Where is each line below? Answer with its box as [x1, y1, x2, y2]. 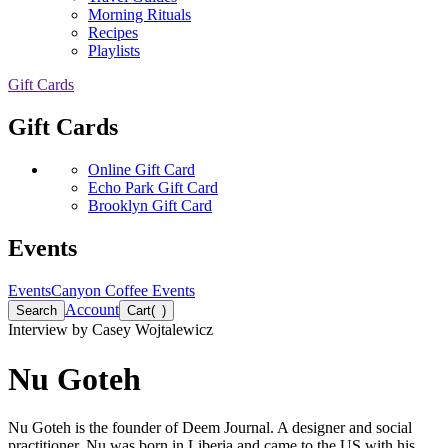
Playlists [88, 42, 140, 60]
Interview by [8, 321, 88, 339]
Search [16, 303, 57, 319]
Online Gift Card [88, 161, 195, 179]
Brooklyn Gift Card [88, 197, 212, 215]
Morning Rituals [88, 6, 191, 24]
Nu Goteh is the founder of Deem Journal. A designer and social [8, 418, 412, 436]
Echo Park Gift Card [88, 179, 218, 197]
